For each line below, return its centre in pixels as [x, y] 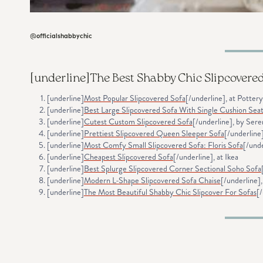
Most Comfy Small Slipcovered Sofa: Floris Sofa [163, 145]
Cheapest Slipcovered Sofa [128, 156]
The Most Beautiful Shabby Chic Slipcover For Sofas [170, 192]
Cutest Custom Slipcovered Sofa [138, 121]
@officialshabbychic [61, 36]
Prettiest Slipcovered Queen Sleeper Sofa [154, 133]
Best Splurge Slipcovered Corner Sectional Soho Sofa [172, 168]
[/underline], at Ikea [205, 156]
